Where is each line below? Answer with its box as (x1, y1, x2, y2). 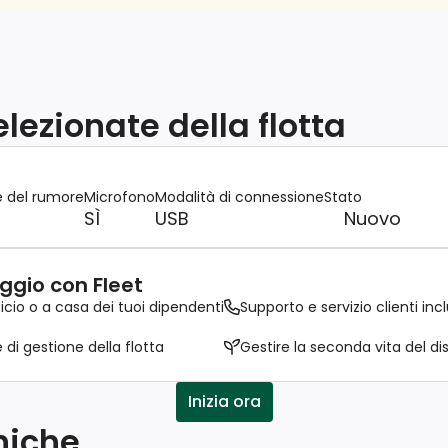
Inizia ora (187, 390, 261, 414)
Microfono (84, 187, 155, 208)
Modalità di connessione (155, 187, 324, 208)
